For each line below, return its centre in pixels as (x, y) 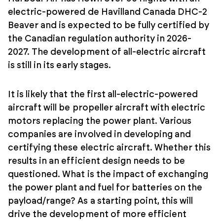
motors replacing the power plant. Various (100, 121)
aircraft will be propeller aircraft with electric (107, 108)
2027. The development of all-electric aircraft (107, 52)
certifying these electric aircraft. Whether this (110, 148)
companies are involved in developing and (100, 134)
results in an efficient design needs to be (97, 161)
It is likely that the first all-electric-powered (103, 94)
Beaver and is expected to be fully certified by (109, 25)
